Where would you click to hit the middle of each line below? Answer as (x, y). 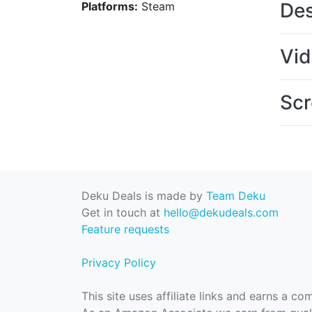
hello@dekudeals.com (221, 212)
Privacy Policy (119, 263)
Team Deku (236, 196)
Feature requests (125, 229)
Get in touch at (123, 212)
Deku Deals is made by (144, 196)
